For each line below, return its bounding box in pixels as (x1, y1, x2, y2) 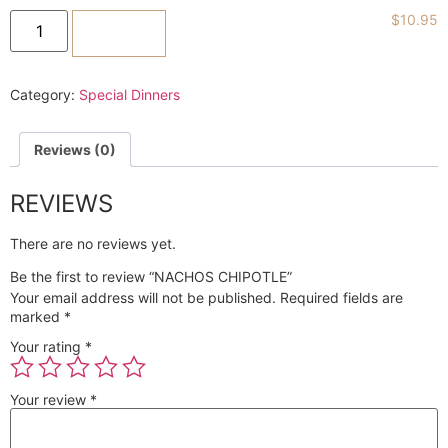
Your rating (10, 338, 85, 356)
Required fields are (280, 288, 403, 306)
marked (10, 307, 64, 325)
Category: (10, 85, 79, 103)
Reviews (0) (34, 140, 116, 158)
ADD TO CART (85, 22, 154, 44)
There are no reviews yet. (10, 234, 176, 252)
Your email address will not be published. (10, 288, 276, 306)
